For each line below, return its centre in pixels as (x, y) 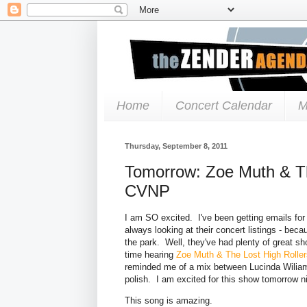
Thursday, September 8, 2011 (176, 146)
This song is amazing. (169, 300)
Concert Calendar (224, 105)
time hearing (150, 254)
